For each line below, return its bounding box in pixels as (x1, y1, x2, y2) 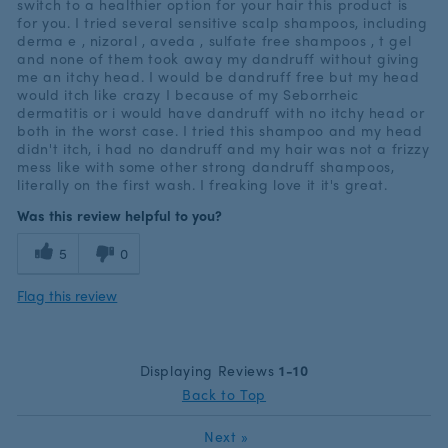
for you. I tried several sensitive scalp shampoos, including (17, 15, 428, 30)
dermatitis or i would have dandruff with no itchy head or (17, 105, 425, 120)
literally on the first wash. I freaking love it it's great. (17, 177, 388, 192)
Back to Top (181, 387, 267, 402)
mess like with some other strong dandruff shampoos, (17, 159, 395, 174)
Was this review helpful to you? (17, 208, 223, 223)
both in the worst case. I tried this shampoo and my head (17, 123, 423, 138)
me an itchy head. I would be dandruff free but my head (17, 69, 420, 84)
